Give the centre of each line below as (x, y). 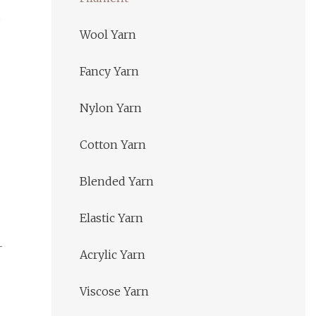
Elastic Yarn (111, 218)
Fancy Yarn (109, 72)
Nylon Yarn (111, 108)
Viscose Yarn (114, 292)
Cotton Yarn (113, 145)
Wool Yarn (108, 35)
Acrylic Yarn (113, 255)
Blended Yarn (117, 182)
